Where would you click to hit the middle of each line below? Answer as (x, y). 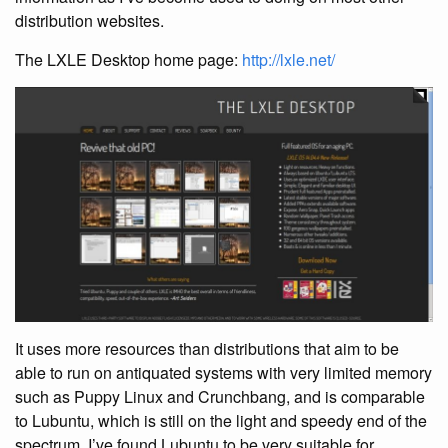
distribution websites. (89, 20)
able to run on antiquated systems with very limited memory (223, 372)
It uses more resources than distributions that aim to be (207, 348)
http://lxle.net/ (288, 59)
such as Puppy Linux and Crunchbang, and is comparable (220, 396)
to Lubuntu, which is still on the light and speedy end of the (221, 420)
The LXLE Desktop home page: (128, 59)
